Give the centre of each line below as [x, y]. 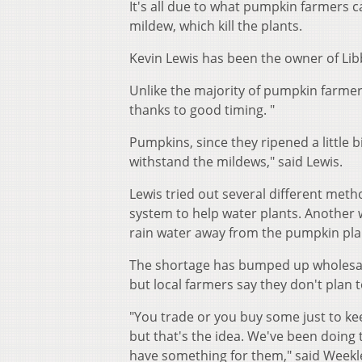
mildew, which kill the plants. [216, 26]
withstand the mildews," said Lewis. [236, 162]
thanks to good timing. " [202, 110]
